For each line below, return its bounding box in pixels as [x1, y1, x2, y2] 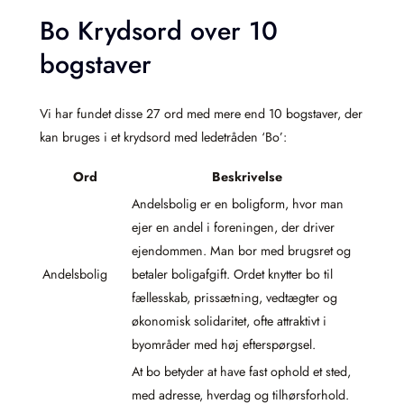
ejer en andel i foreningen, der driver [132, 217, 335, 236]
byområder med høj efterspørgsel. [132, 335, 316, 353]
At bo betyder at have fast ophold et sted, [132, 362, 351, 381]
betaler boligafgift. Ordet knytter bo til [132, 264, 333, 283]
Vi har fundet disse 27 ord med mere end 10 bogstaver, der [40, 105, 363, 124]
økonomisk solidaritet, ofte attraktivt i [132, 311, 326, 330]
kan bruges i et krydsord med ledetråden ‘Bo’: [40, 128, 287, 147]
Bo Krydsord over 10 [40, 12, 278, 50]
